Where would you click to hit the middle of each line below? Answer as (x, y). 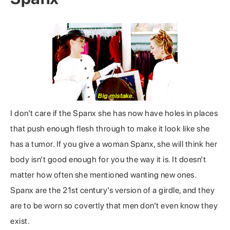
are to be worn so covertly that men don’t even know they (114, 206)
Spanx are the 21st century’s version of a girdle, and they (112, 190)
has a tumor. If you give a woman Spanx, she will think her (114, 144)
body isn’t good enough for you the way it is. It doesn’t (108, 160)
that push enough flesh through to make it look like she (110, 129)
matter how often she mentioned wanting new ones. (103, 175)
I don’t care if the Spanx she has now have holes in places (114, 113)
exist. (20, 221)
